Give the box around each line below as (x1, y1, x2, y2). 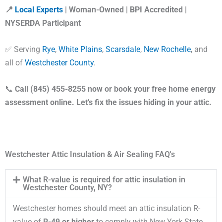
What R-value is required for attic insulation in (22, 175, 185, 185)
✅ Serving (5, 44, 42, 54)
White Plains (58, 44, 102, 54)
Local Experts (15, 4, 63, 14)
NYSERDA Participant (5, 18, 81, 28)
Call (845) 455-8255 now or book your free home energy (15, 84, 216, 94)
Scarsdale (106, 44, 140, 54)
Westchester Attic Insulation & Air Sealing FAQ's (5, 150, 175, 160)
